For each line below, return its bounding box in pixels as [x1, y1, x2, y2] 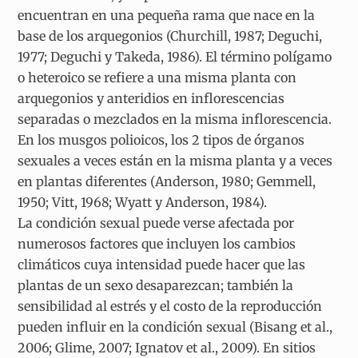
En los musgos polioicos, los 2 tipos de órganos [18, 132, 305, 149]
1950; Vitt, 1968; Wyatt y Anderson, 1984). [18, 194, 268, 211]
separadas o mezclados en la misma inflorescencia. [18, 111, 332, 128]
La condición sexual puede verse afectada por [18, 215, 295, 232]
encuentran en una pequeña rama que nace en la [18, 7, 316, 24]
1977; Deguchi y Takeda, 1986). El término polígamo [18, 49, 332, 66]
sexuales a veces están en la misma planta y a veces [18, 153, 333, 169]
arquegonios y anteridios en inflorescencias [18, 90, 285, 107]
